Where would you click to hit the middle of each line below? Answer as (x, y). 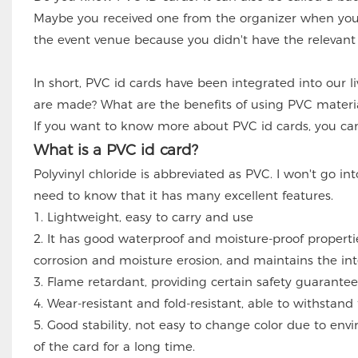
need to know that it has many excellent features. (183, 195)
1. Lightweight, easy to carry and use (143, 217)
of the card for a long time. (114, 346)
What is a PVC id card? (115, 149)
